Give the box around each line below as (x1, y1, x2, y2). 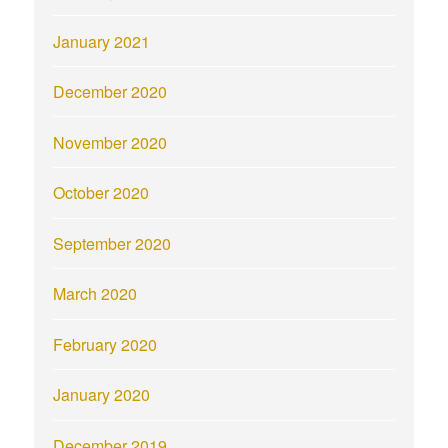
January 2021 (53, 29, 151, 53)
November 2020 (53, 130, 168, 154)
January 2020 (53, 383, 151, 407)
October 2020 (53, 181, 150, 205)
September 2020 (53, 231, 172, 255)
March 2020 (53, 282, 138, 306)
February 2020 (53, 332, 158, 356)
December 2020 (53, 80, 168, 104)
